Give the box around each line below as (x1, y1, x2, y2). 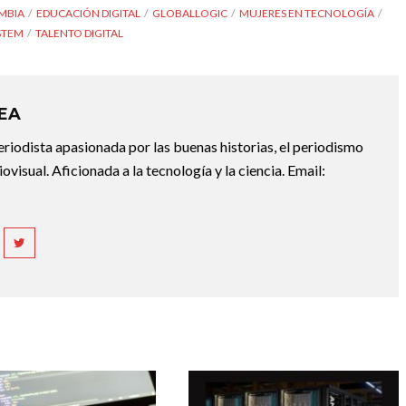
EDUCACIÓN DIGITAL (36, 6, 140, 20)
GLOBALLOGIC (152, 6, 227, 20)
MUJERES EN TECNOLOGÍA (239, 6, 374, 20)
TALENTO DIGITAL (35, 26, 123, 40)
